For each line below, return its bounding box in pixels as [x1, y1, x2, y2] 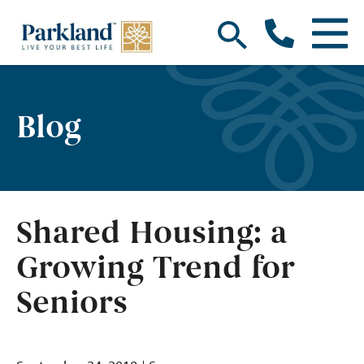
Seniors [16, 284, 128, 323]
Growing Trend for [16, 249, 295, 288]
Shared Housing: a [16, 214, 288, 253]
